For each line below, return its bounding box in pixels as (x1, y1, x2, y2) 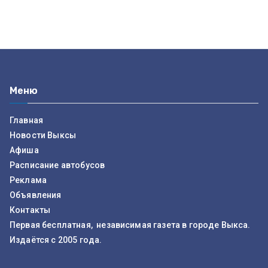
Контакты (10, 205, 51, 215)
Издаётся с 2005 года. (10, 235, 102, 245)
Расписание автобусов (10, 160, 105, 170)
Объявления (10, 190, 62, 200)
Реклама (10, 175, 47, 185)
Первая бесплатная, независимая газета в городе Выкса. (10, 220, 251, 230)
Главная (10, 115, 44, 126)
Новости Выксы (10, 130, 77, 141)
